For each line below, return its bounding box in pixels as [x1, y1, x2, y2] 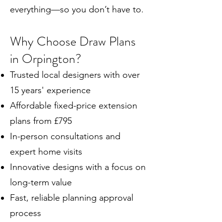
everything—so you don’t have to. [10, 4, 144, 15]
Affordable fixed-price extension [10, 100, 137, 111]
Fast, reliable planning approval [10, 192, 133, 203]
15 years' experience [10, 85, 91, 96]
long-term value [10, 177, 72, 188]
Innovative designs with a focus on [10, 162, 146, 172]
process [10, 208, 41, 219]
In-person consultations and [10, 131, 120, 142]
